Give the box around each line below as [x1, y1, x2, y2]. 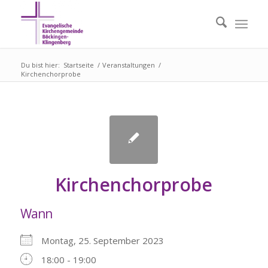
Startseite [63, 60, 94, 69]
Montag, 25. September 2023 [41, 234, 173, 246]
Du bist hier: [20, 60, 60, 69]
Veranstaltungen [102, 60, 155, 69]
